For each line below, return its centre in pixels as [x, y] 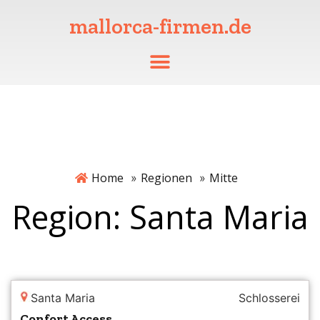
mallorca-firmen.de [160, 27]
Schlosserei [269, 297]
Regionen [166, 177]
